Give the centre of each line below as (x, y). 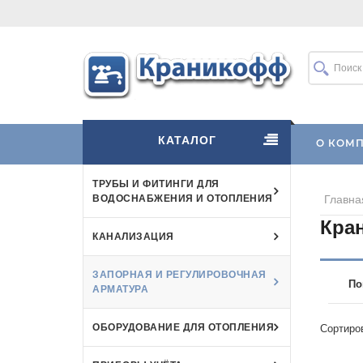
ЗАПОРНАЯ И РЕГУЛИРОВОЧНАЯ (179, 274)
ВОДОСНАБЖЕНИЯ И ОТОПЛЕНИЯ (183, 198)
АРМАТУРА (120, 289)
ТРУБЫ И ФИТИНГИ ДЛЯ (156, 184)
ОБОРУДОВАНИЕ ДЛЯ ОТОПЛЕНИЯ (183, 327)
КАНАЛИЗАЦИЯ (133, 236)
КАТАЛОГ (187, 140)
